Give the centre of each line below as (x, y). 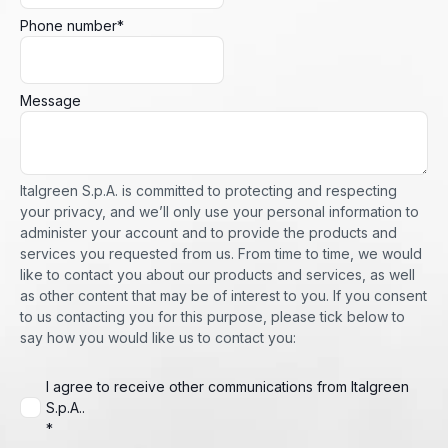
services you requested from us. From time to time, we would (221, 253)
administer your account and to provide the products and (208, 232)
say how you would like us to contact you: (158, 337)
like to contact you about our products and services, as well (217, 274)
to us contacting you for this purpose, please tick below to (212, 316)
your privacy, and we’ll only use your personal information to (219, 211)
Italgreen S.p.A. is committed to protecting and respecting (208, 190)
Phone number (68, 25)
